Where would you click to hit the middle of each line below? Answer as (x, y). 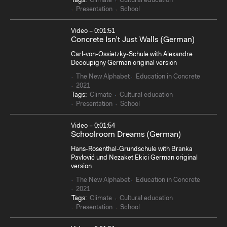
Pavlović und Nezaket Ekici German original (134, 158)
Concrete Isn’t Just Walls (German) (133, 40)
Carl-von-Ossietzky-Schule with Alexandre (132, 55)
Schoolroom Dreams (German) (126, 135)
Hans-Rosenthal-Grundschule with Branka (132, 149)
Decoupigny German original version (124, 63)
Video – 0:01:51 (93, 31)
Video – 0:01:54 (93, 126)
